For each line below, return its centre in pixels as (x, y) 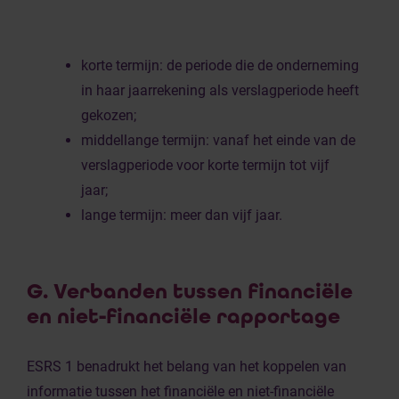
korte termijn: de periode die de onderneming (220, 65)
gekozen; (109, 115)
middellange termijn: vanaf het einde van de (218, 140)
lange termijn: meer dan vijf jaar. (182, 215)
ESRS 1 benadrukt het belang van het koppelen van (187, 366)
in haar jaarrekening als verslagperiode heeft (220, 90)
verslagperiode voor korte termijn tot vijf (205, 165)
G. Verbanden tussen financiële (190, 292)
